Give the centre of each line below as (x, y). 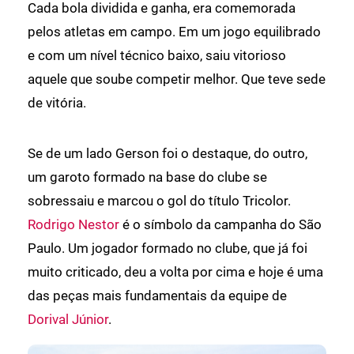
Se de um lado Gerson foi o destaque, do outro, (168, 154)
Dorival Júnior (68, 320)
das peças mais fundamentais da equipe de (157, 296)
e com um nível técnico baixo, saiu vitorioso (157, 56)
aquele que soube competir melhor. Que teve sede (177, 79)
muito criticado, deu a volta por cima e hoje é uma (175, 272)
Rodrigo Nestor (73, 225)
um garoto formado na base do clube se (147, 177)
